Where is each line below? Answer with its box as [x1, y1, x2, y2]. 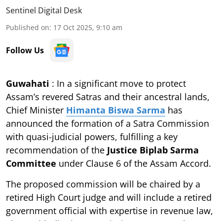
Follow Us [6, 44, 44, 56]
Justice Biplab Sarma [107, 144, 199, 156]
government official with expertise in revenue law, [6, 204, 213, 217]
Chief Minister [6, 104, 66, 116]
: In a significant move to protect [52, 77, 186, 89]
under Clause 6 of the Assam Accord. [56, 157, 211, 169]
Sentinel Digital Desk [6, 4, 82, 16]
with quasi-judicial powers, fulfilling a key [6, 130, 178, 143]
